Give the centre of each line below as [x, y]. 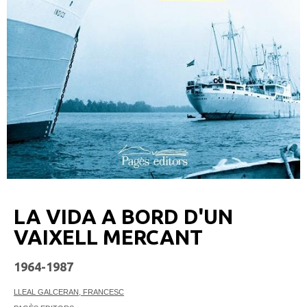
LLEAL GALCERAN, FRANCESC [69, 292]
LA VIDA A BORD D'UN [123, 216]
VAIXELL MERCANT [108, 237]
